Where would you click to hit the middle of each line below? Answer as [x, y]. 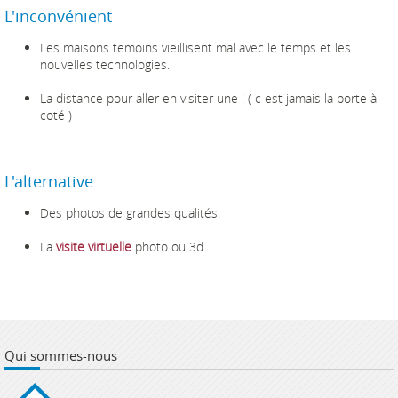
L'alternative [49, 181]
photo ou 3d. [169, 247]
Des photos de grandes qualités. [130, 213]
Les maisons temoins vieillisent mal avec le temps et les [195, 48]
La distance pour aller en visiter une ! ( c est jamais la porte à [208, 98]
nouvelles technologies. [105, 64]
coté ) [56, 115]
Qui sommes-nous [61, 355]
